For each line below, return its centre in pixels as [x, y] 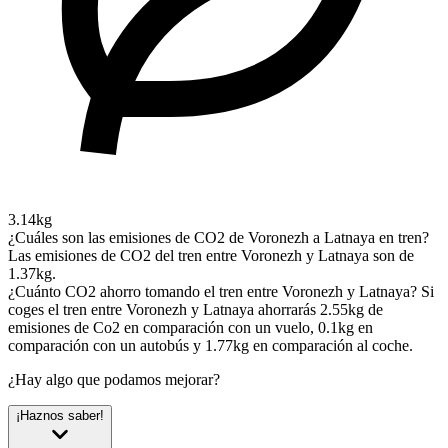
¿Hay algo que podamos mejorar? [114, 380]
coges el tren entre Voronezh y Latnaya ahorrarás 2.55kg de [195, 310]
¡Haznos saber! [60, 416]
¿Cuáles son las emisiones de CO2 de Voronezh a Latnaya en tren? [218, 238]
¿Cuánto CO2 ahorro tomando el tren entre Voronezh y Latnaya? [212, 292]
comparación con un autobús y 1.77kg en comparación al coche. [210, 346]
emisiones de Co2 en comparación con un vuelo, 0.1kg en [190, 328]
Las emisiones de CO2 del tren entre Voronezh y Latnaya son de [211, 256]
